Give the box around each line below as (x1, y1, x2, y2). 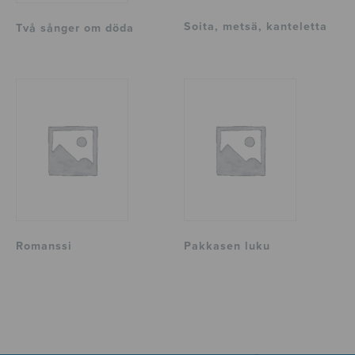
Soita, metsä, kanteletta (184, 20, 328, 34)
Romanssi (16, 239, 72, 254)
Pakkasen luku (184, 239, 271, 254)
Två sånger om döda (16, 21, 134, 36)
